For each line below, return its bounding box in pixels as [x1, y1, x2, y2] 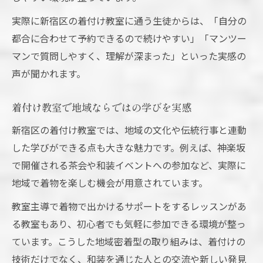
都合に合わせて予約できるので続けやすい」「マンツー [12, 31, 247, 46]
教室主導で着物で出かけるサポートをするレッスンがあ [12, 199, 247, 214]
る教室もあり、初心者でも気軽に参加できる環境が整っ [12, 217, 246, 231]
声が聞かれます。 [12, 66, 86, 81]
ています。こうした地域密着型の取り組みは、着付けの [12, 234, 245, 249]
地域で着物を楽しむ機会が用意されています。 [12, 176, 208, 190]
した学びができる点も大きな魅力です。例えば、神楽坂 [12, 140, 245, 155]
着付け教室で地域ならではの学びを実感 [12, 100, 191, 115]
